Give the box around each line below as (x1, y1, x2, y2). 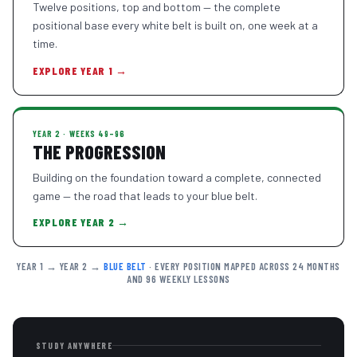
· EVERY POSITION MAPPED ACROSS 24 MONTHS (146, 260, 340, 273)
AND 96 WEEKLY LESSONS (127, 273, 230, 286)
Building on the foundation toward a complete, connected (33, 170, 321, 184)
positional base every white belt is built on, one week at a (33, 18, 318, 33)
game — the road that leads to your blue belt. (33, 188, 257, 202)
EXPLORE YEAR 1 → (33, 63, 127, 77)
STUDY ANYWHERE (35, 340, 113, 351)
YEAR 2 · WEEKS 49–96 (33, 127, 126, 139)
